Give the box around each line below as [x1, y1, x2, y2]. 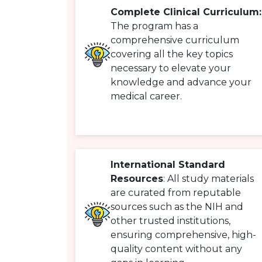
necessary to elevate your [111, 63, 231, 74]
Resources [111, 173, 163, 185]
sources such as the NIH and [111, 201, 243, 213]
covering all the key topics [111, 49, 233, 60]
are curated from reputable [111, 187, 241, 199]
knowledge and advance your [111, 77, 251, 88]
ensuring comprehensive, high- [111, 229, 256, 241]
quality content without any [111, 243, 242, 255]
